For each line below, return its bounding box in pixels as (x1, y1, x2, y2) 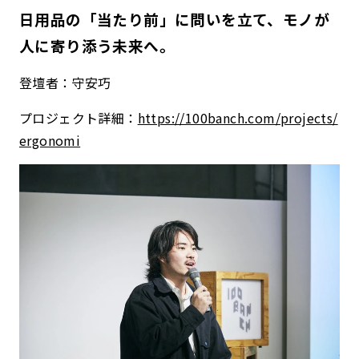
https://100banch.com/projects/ (137, 107, 338, 127)
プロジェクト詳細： (19, 107, 138, 127)
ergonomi (19, 130, 81, 150)
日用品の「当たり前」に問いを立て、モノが (19, 7, 329, 30)
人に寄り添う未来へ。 (19, 34, 175, 56)
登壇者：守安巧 (19, 72, 111, 92)
